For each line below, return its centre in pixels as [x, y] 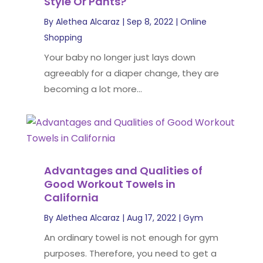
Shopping [63, 38]
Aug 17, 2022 [151, 218]
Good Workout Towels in [109, 184]
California [71, 198]
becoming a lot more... [93, 89]
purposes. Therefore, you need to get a [130, 253]
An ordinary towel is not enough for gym [131, 237]
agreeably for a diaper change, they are [131, 73]
